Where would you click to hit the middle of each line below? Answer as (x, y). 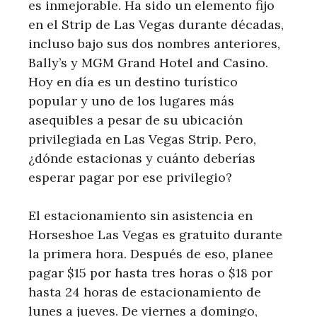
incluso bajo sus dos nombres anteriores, (154, 43)
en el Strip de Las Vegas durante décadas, (156, 24)
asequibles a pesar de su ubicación (136, 120)
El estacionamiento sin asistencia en (140, 215)
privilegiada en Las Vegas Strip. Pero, (142, 139)
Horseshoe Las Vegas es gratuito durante (155, 234)
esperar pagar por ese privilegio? (130, 177)
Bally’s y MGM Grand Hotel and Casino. (148, 62)
